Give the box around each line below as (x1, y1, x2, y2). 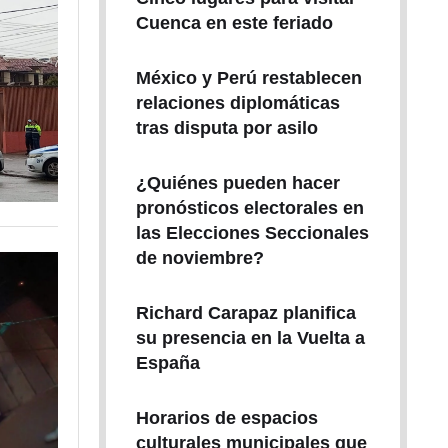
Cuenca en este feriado (135, 13, 333, 33)
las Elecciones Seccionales (135, 223, 369, 243)
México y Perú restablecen (135, 68, 362, 88)
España (135, 353, 200, 373)
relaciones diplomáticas (135, 93, 340, 113)
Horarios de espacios (135, 408, 318, 428)
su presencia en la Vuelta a (135, 328, 365, 348)
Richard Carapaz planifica (135, 303, 356, 323)
